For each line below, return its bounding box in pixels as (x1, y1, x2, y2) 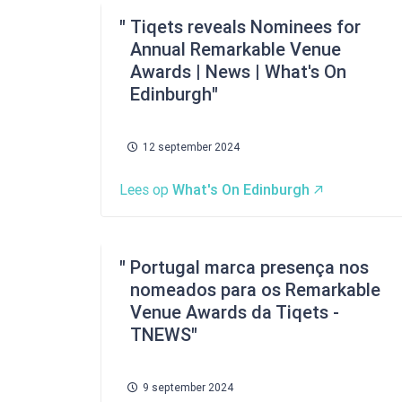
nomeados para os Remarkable (130, 279, 380, 301)
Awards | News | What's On (130, 61, 346, 83)
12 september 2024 (143, 141, 240, 153)
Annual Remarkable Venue (130, 39, 341, 60)
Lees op (119, 181, 172, 198)
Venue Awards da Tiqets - (130, 301, 339, 323)
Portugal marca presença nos (130, 257, 369, 278)
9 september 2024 (143, 381, 233, 394)
